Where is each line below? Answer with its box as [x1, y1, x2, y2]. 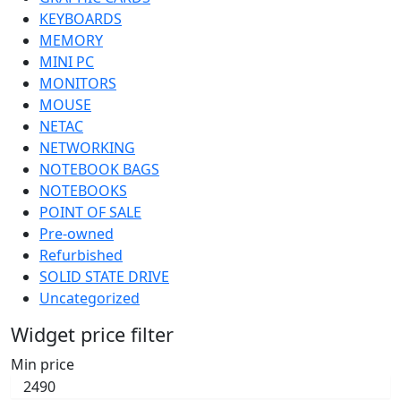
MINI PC [39, 51, 94, 72]
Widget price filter [11, 320, 174, 347]
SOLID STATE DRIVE [39, 266, 169, 286]
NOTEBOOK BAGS [39, 158, 159, 179]
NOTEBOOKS [39, 180, 127, 200]
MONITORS [39, 73, 116, 93]
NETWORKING [39, 137, 135, 158]
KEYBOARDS [39, 8, 122, 29]
